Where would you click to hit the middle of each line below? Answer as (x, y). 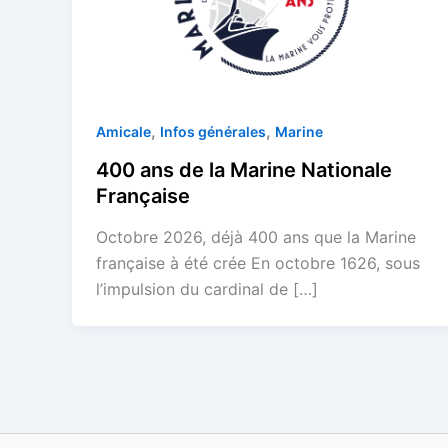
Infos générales (213, 131)
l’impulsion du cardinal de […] (207, 289)
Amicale (123, 131)
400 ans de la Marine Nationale (244, 169)
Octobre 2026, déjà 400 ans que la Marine (256, 237)
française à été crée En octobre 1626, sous (258, 263)
